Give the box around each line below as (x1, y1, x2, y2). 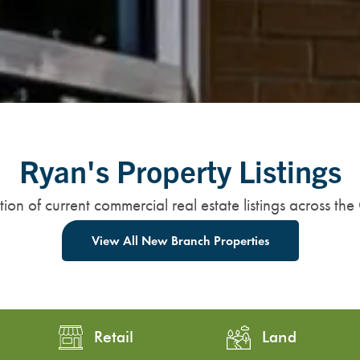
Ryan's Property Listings (18, 150, 342, 190)
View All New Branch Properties (91, 232, 269, 248)
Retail (93, 328, 134, 346)
